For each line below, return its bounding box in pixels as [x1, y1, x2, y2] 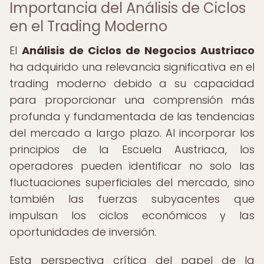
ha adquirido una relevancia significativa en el [9, 60, 255, 74]
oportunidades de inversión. [9, 225, 156, 239]
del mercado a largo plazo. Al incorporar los [9, 126, 255, 140]
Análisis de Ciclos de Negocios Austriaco [22, 43, 255, 58]
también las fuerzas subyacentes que [9, 192, 255, 206]
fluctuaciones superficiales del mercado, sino [9, 175, 255, 190]
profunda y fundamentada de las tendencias [9, 109, 255, 124]
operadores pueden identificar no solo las [9, 159, 255, 173]
